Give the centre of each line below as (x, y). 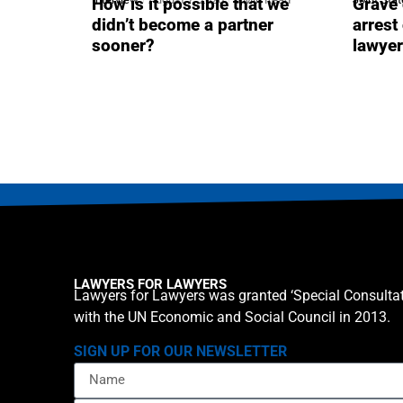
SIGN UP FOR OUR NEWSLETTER (180, 351)
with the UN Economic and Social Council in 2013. (232, 317)
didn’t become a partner (183, 25)
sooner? (123, 45)
